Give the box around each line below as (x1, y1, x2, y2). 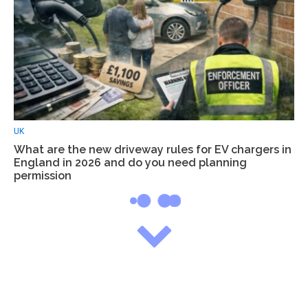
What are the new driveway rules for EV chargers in (14, 142, 291, 156)
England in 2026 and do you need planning (14, 155, 247, 169)
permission (14, 168, 71, 182)
